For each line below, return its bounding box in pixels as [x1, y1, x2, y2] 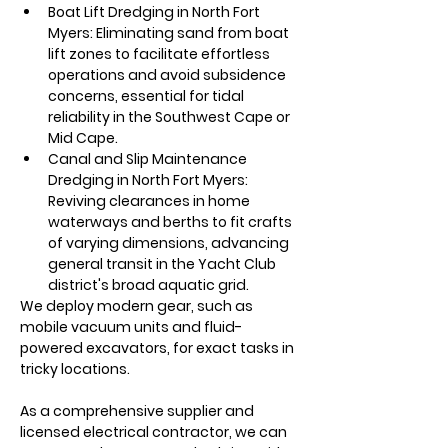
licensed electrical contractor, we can [20, 422, 290, 442]
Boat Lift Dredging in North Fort [48, 2, 263, 22]
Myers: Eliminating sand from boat [48, 23, 292, 43]
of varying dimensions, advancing [48, 233, 292, 253]
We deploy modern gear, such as [20, 296, 256, 316]
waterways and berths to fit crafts [48, 212, 295, 232]
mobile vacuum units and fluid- [20, 317, 242, 337]
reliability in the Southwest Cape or [48, 107, 293, 127]
